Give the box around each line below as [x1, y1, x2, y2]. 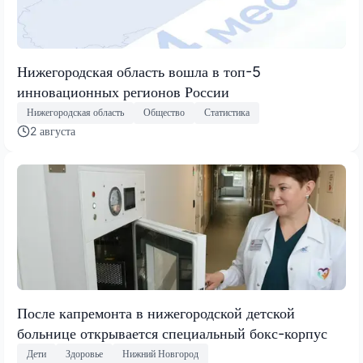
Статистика [204, 106, 250, 119]
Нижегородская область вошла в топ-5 [17, 62, 261, 80]
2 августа [30, 123, 75, 138]
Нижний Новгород [122, 348, 199, 361]
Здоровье [66, 348, 103, 361]
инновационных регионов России [17, 83, 229, 100]
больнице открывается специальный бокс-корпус [17, 324, 327, 342]
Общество [143, 106, 185, 119]
